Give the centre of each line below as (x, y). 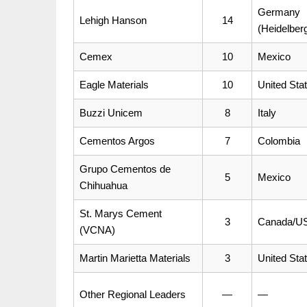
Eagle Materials (114, 84)
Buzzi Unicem (111, 112)
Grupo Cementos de (125, 169)
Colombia (279, 140)
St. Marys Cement (121, 213)
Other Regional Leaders (133, 294)
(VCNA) (97, 230)
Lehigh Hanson (113, 20)
